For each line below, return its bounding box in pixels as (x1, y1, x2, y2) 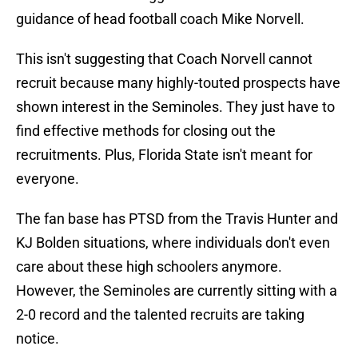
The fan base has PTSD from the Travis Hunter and (16, 210, 338, 228)
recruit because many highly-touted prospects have (16, 74, 340, 92)
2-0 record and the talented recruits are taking (16, 306, 304, 324)
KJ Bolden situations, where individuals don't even (16, 234, 330, 252)
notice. (16, 330, 59, 348)
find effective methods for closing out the (16, 122, 276, 140)
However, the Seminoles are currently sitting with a (16, 282, 337, 300)
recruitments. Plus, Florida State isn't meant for (16, 146, 312, 164)
